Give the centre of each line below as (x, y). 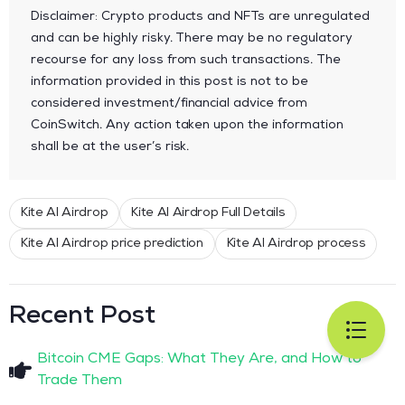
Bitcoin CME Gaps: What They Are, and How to (200, 359)
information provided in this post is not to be (170, 82)
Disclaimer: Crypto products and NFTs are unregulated (200, 17)
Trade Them (80, 381)
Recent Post (82, 317)
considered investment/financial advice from (170, 104)
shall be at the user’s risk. (110, 147)
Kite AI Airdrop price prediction (112, 244)
